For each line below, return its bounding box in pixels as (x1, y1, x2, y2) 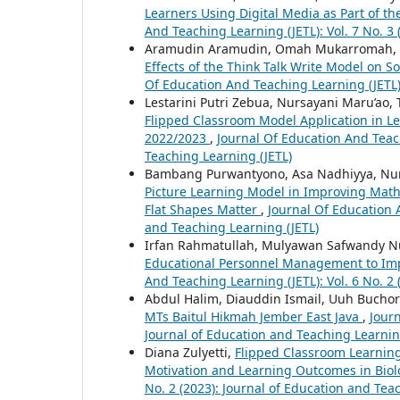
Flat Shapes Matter (145, 201, 261, 219)
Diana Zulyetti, (145, 344, 235, 362)
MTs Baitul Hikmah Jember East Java (145, 308, 362, 326)
